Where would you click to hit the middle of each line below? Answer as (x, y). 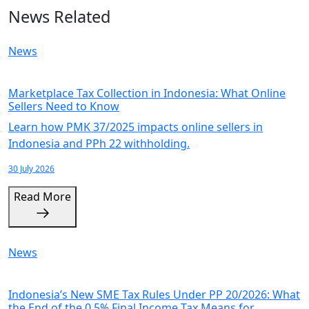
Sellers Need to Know (64, 106)
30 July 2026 (31, 169)
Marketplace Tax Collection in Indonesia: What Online (147, 93)
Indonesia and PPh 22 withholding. (99, 143)
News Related (59, 17)
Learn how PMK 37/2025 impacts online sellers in (136, 127)
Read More (57, 197)
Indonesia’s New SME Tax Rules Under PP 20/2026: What (154, 295)
